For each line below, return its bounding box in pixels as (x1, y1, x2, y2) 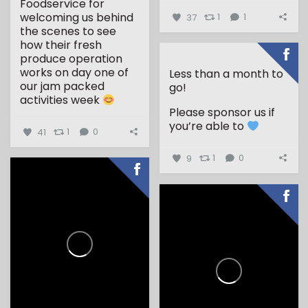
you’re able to (169, 118, 247, 135)
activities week (20, 92, 103, 109)
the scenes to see (20, 23, 117, 40)
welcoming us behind (20, 10, 134, 26)
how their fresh (20, 37, 102, 54)
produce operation (20, 51, 123, 67)
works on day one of (20, 65, 129, 81)
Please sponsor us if (169, 104, 276, 121)
